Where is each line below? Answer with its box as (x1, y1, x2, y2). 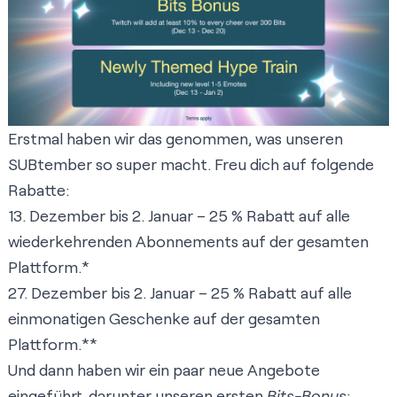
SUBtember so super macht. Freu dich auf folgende (8, 154, 374, 175)
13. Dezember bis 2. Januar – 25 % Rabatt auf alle (8, 206, 350, 226)
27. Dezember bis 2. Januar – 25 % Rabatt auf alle (8, 283, 352, 303)
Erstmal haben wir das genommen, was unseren (8, 128, 343, 149)
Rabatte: (8, 180, 69, 200)
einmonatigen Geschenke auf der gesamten (8, 308, 320, 329)
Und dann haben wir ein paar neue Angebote (8, 360, 320, 380)
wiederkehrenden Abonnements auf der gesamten (8, 231, 369, 252)
